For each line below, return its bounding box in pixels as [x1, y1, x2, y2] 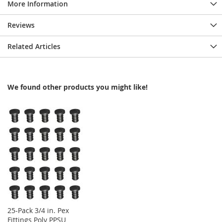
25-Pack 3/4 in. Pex [7, 206, 69, 216]
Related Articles [7, 42, 60, 52]
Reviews [7, 20, 35, 30]
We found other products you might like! [7, 82, 148, 92]
